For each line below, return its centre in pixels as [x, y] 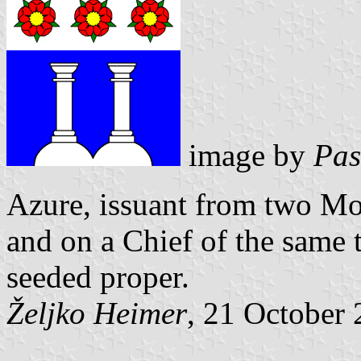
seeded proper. [98, 276]
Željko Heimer [97, 313]
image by [247, 155]
